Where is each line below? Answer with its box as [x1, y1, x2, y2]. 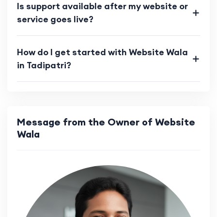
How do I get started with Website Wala [17, 46, 188, 58]
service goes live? [17, 14, 93, 25]
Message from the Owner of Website [17, 116, 195, 128]
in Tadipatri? [17, 60, 71, 71]
